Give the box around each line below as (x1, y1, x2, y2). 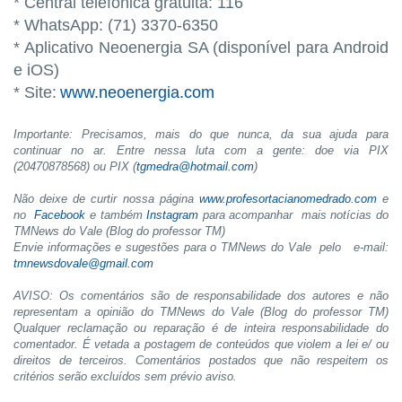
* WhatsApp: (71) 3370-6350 (13, 15, 218, 34)
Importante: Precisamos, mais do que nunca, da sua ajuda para (13, 127, 389, 141)
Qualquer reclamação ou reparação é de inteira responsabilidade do (13, 320, 389, 335)
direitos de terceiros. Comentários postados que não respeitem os (13, 353, 389, 367)
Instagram (146, 207, 199, 222)
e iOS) (13, 60, 59, 79)
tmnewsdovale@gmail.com (13, 256, 153, 270)
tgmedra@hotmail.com (136, 159, 254, 173)
